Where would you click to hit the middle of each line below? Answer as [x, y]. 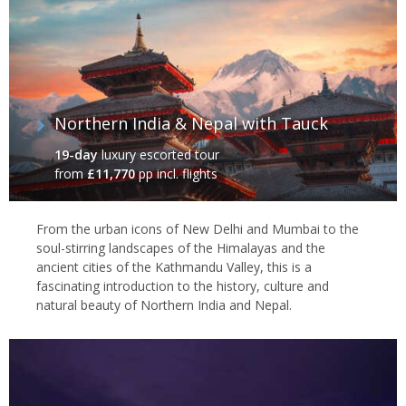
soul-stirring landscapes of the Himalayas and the [181, 247]
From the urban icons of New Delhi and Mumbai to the [198, 228]
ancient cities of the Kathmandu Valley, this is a [174, 266]
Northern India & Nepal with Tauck [191, 123]
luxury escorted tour [159, 154]
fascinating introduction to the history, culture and [183, 285]
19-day [76, 154]
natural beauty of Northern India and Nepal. [164, 304]
